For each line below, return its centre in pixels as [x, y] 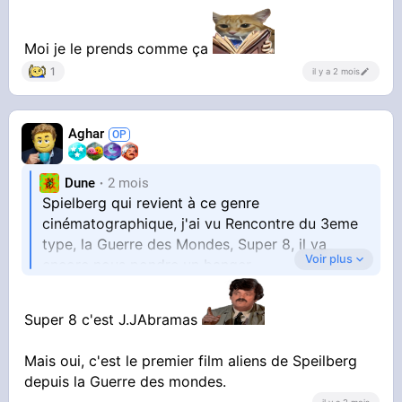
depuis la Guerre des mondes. [126, 382]
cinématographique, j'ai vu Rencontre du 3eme [201, 224]
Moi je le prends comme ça [119, 49]
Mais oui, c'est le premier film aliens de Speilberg [191, 361]
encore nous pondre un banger [147, 265]
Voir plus [328, 259]
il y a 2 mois [336, 72]
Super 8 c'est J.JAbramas [114, 320]
